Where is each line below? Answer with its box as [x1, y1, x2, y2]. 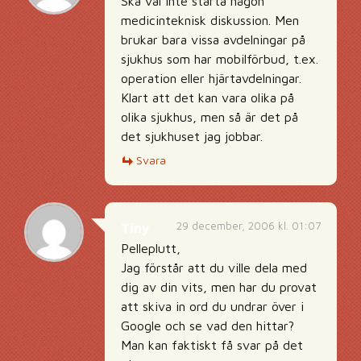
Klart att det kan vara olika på [121, 90, 294, 105]
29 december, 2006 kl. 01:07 [176, 219, 321, 232]
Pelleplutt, [121, 241, 180, 255]
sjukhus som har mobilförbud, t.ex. [121, 52, 318, 66]
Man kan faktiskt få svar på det [121, 338, 303, 352]
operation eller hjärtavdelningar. [121, 71, 301, 85]
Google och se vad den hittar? [121, 318, 294, 333]
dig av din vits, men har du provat [121, 280, 317, 294]
